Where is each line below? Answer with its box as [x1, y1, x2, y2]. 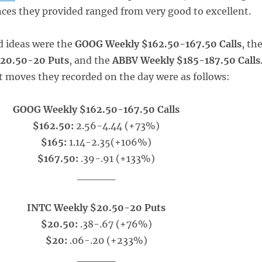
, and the [68, 54, 112, 66]
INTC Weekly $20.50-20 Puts [27, 202, 166, 213]
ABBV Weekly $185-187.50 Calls [112, 54, 260, 66]
